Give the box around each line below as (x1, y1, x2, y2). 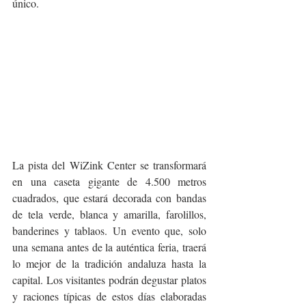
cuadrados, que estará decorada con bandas (12, 191, 206, 206)
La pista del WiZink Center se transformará (12, 158, 206, 173)
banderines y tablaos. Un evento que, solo (12, 223, 206, 238)
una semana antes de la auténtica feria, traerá (12, 240, 206, 255)
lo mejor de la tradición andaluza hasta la (12, 256, 206, 271)
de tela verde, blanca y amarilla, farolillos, (12, 207, 206, 222)
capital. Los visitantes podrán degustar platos (12, 273, 206, 288)
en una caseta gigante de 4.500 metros (12, 174, 206, 189)
